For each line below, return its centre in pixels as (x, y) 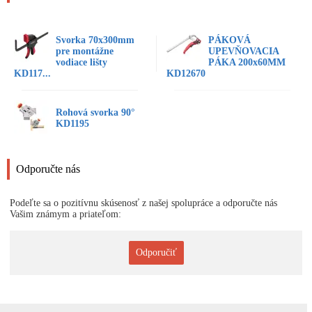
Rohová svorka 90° (95, 112)
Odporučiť (156, 252)
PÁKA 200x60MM (247, 62)
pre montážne (85, 51)
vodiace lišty (81, 62)
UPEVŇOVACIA (243, 51)
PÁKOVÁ (229, 40)
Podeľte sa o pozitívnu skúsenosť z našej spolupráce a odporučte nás (143, 203)
